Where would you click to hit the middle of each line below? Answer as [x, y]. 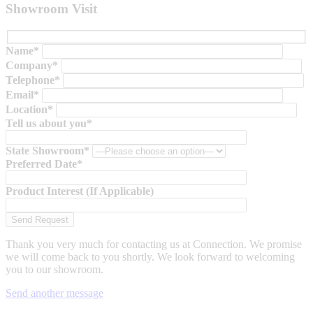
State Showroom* [48, 150]
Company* [32, 65]
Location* [29, 109]
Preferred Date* [44, 163]
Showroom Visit [51, 9]
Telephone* [33, 80]
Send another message [54, 293]
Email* [22, 94]
